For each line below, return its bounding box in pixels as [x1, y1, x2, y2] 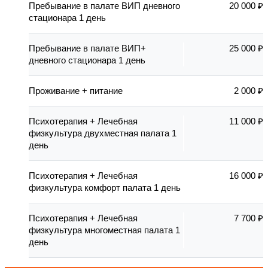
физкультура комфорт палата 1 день [29, 182, 181, 193]
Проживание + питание [29, 86, 123, 96]
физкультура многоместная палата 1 [29, 225, 180, 236]
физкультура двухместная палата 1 [29, 128, 176, 139]
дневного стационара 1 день [29, 55, 145, 66]
